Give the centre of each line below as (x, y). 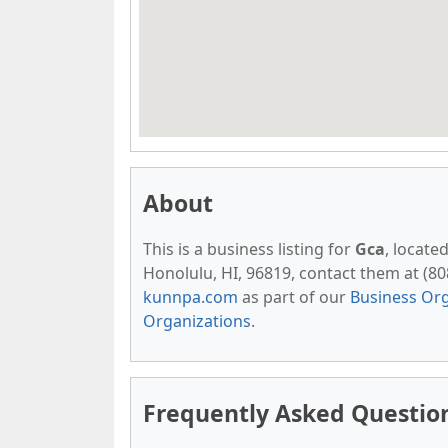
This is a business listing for (249, 249)
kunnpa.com (190, 297)
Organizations (197, 321)
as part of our (294, 297)
